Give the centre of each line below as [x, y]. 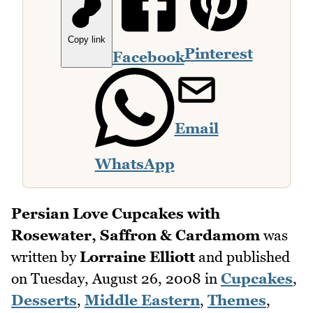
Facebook [148, 57]
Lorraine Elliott [137, 256]
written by [45, 256]
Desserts [44, 300]
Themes [237, 300]
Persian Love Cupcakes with [116, 213]
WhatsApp [134, 164]
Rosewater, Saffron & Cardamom [136, 235]
